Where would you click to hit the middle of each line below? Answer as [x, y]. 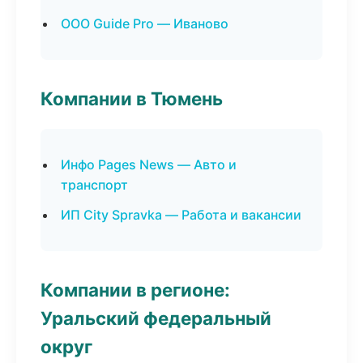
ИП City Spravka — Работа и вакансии [181, 215]
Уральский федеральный [156, 318]
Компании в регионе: [135, 290]
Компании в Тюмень [132, 98]
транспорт [94, 185]
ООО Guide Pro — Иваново [145, 23]
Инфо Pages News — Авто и [149, 164]
